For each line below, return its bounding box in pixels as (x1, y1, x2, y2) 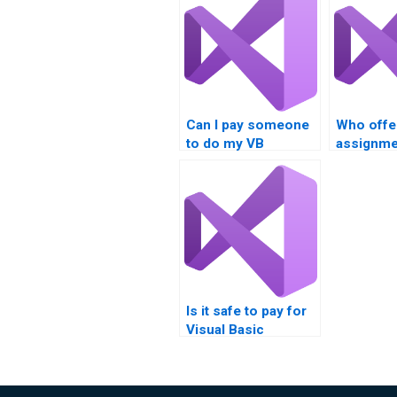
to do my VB (186, 136, 264, 152)
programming (186, 340, 273, 356)
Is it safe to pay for (186, 303, 307, 319)
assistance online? (186, 359, 307, 375)
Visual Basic (186, 322, 264, 338)
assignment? (186, 154, 269, 170)
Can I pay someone (186, 117, 309, 133)
